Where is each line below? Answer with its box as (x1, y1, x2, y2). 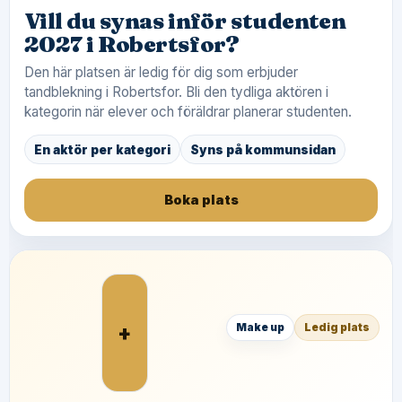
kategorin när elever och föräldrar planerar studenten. (24, 103, 352, 120)
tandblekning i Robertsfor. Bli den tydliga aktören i (24, 83, 328, 100)
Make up (236, 320, 284, 334)
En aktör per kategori (34, 142, 170, 157)
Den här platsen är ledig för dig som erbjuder (24, 64, 298, 81)
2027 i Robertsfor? (24, 31, 240, 57)
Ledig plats (304, 320, 370, 334)
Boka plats (163, 192, 239, 207)
